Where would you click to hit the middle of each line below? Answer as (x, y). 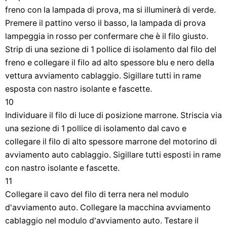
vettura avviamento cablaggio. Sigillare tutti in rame (103, 76)
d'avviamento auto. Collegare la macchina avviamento (108, 207)
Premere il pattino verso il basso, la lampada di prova (105, 23)
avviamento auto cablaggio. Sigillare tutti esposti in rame (113, 155)
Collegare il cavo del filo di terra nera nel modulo (97, 194)
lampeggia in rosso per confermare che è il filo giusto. (107, 36)
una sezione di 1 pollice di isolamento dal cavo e (96, 128)
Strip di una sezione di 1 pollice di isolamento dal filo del (111, 49)
